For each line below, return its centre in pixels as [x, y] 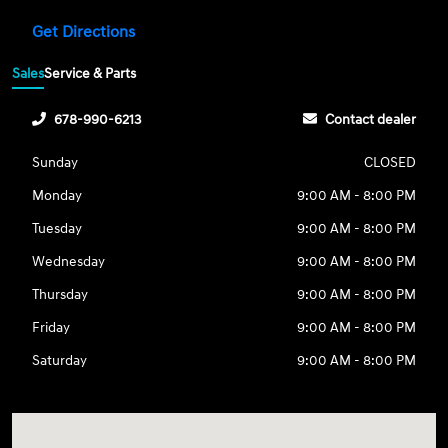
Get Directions [86, 31]
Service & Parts [90, 74]
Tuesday [57, 229]
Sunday [55, 163]
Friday [51, 328]
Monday [57, 196]
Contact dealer [370, 120]
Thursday [60, 295]
